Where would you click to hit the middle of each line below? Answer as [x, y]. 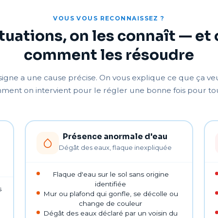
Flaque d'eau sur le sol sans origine [110, 174]
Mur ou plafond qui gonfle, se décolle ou [110, 193]
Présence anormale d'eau [115, 136]
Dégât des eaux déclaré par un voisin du [111, 213]
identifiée [111, 184]
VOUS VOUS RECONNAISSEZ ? [109, 18]
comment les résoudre [109, 55]
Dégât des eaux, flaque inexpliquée [115, 147]
